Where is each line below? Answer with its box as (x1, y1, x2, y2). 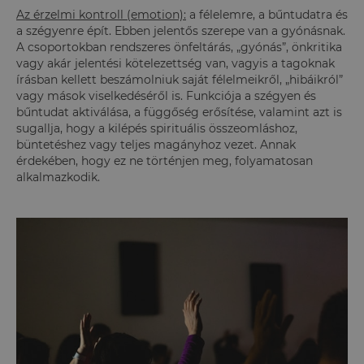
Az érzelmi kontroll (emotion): (16, 6, 186, 22)
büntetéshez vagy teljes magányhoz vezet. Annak (16, 136, 296, 152)
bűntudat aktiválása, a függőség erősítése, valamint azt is (16, 104, 342, 119)
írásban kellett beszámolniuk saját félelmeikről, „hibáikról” (16, 71, 343, 87)
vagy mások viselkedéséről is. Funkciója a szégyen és (16, 88, 316, 103)
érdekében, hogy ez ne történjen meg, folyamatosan (16, 153, 313, 168)
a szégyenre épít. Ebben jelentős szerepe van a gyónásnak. (16, 23, 345, 38)
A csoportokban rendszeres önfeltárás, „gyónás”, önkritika (16, 39, 342, 54)
